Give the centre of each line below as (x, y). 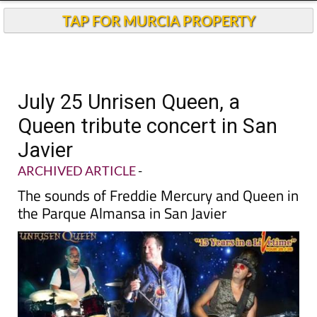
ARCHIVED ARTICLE (77, 171)
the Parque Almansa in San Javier (122, 213)
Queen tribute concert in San (148, 126)
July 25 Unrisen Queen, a (129, 102)
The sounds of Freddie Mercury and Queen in (158, 195)
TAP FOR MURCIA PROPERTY (158, 21)
